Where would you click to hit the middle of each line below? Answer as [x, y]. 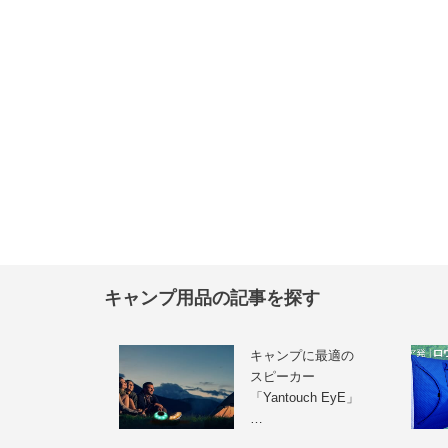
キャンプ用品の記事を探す [212, 298]
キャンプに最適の [301, 356]
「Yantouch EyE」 [304, 398]
